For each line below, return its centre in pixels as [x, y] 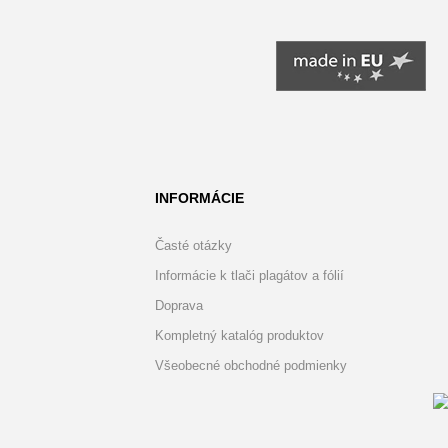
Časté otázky [193, 245]
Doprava [178, 305]
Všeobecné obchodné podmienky [250, 365]
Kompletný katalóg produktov [239, 335]
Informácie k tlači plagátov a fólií [249, 275]
